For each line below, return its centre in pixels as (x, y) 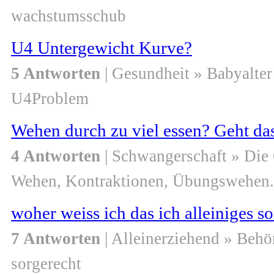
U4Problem (50, 99)
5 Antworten (56, 74)
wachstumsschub (68, 16)
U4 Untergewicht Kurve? (102, 48)
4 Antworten (56, 156)
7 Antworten (56, 239)
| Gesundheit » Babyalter (186, 74)
